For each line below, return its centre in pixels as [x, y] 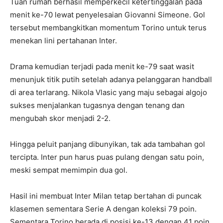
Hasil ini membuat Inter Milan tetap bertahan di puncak [106, 196]
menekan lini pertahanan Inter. [63, 40]
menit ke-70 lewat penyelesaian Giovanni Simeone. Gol [108, 14]
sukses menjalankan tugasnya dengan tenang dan [97, 105]
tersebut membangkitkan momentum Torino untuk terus [108, 27]
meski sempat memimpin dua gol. [69, 170]
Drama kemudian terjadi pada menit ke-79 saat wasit [102, 66]
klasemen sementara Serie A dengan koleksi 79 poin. [103, 209]
